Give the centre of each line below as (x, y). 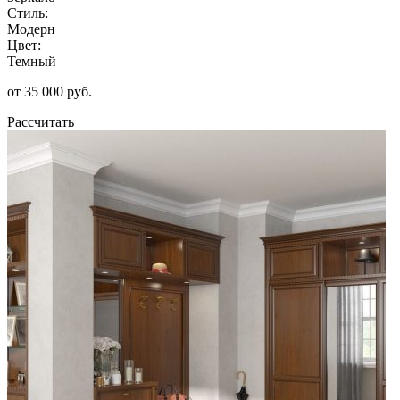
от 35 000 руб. (50, 91)
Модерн (31, 29)
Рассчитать (41, 121)
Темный (32, 61)
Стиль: (28, 12)
